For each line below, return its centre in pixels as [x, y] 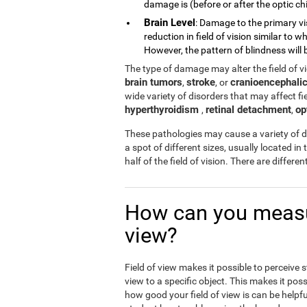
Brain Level [170, 23]
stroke [201, 82]
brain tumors [153, 82]
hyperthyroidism [163, 110]
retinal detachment [248, 110]
